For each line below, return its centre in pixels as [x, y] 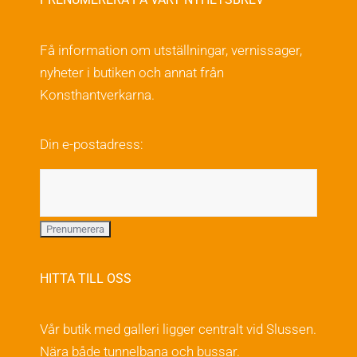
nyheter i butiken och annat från [131, 73]
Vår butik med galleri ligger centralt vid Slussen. [178, 329]
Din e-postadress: [91, 145]
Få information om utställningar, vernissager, [171, 51]
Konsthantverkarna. [97, 95]
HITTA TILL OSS [85, 278]
